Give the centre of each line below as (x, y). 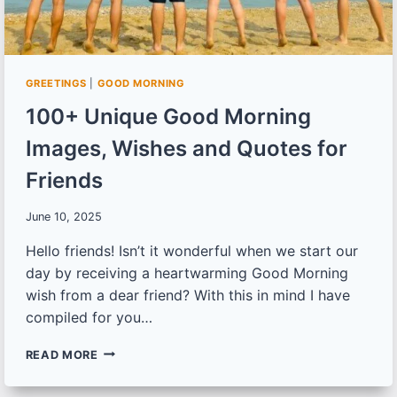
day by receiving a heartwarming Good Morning (187, 272)
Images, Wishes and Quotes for (186, 148)
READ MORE (62, 354)
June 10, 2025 (63, 216)
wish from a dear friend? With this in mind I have (187, 295)
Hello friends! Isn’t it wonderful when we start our (191, 250)
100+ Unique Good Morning (168, 116)
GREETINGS (56, 83)
